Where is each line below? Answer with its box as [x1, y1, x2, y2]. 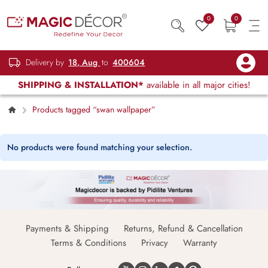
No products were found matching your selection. [7, 141, 192, 153]
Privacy [141, 236, 168, 250]
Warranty [183, 236, 217, 250]
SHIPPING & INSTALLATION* [17, 78, 144, 92]
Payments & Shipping [25, 222, 109, 236]
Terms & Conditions [51, 236, 126, 250]
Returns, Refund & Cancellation [123, 222, 243, 236]
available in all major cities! [143, 78, 251, 92]
